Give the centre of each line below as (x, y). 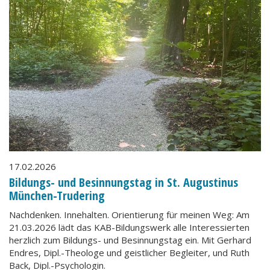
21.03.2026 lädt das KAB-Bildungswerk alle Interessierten (129, 227)
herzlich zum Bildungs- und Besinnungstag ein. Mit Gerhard (130, 240)
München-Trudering (57, 195)
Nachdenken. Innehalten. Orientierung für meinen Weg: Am (129, 215)
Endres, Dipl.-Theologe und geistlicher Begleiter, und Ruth (129, 253)
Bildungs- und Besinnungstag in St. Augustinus (124, 182)
